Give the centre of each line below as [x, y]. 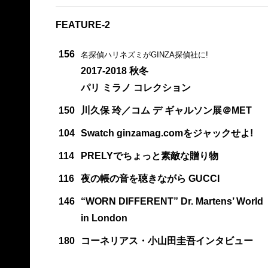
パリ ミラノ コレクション [135, 87]
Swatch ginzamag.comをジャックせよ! [167, 133]
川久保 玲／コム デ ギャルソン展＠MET [166, 110]
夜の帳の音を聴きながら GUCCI [150, 178]
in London [104, 218]
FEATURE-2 [83, 25]
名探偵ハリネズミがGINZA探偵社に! [144, 54]
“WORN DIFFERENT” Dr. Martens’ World [172, 201]
